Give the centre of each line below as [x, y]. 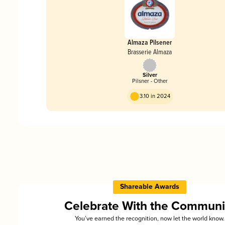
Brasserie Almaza [150, 51]
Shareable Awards [150, 187]
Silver [150, 75]
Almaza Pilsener [150, 42]
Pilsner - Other [150, 81]
